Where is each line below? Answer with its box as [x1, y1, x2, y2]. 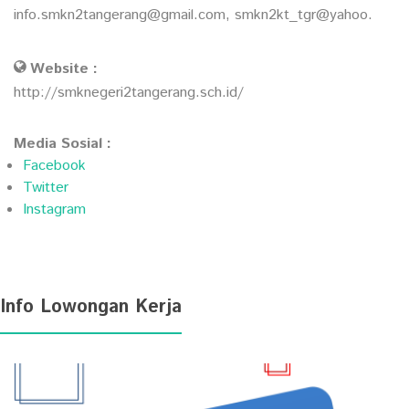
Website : [30, 58, 98, 80]
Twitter [23, 177, 68, 199]
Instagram [23, 199, 86, 221]
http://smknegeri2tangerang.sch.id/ [14, 82, 244, 104]
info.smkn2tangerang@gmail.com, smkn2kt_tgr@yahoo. [14, 5, 372, 26]
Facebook [23, 155, 86, 177]
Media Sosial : [14, 133, 111, 155]
